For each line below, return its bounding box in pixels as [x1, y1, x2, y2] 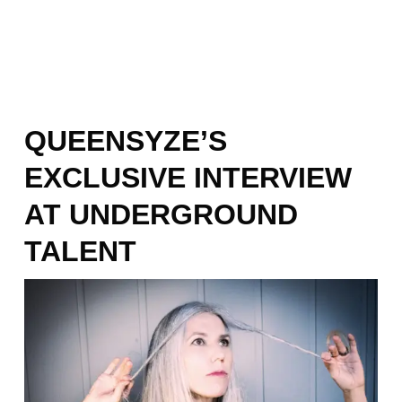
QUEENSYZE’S [23, 125, 227, 158]
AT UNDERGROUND [23, 198, 298, 232]
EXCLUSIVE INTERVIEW [23, 162, 352, 195]
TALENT [23, 235, 136, 268]
